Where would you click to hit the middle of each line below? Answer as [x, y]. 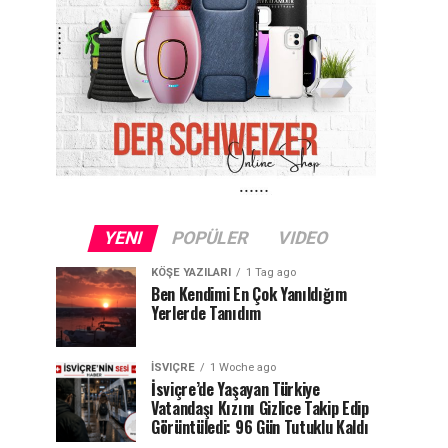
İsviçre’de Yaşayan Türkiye [235, 389]
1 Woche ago [243, 367]
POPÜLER [210, 238]
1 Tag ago [271, 272]
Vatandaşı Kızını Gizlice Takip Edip [260, 408]
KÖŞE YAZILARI [191, 272]
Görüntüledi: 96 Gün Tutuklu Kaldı [260, 427]
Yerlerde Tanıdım [206, 313]
